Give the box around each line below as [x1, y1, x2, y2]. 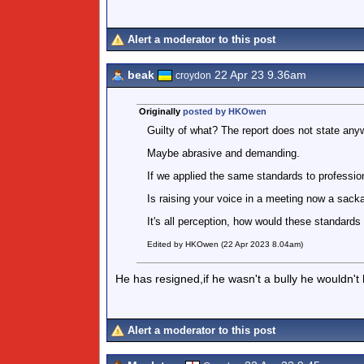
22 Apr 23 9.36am [211, 68, 306, 81]
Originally [138, 106, 183, 116]
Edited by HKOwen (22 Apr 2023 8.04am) [146, 240, 303, 249]
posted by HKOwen [182, 106, 266, 116]
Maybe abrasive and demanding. [146, 147, 300, 159]
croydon [175, 70, 211, 81]
